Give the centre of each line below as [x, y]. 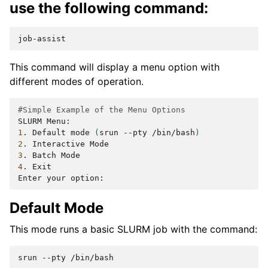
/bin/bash [173, 133]
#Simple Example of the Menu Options [102, 110]
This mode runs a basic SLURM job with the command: [133, 229]
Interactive [59, 144]
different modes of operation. [77, 82]
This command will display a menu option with [115, 67]
